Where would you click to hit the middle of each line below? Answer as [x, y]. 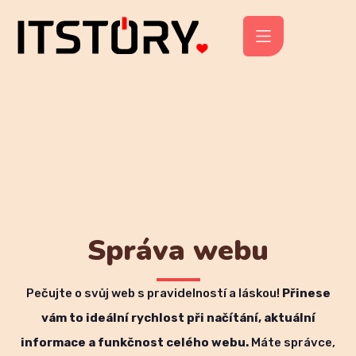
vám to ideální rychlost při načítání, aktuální [178, 318]
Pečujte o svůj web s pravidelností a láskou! [154, 294]
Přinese [306, 294]
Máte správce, [292, 343]
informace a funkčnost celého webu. [135, 343]
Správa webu [178, 251]
